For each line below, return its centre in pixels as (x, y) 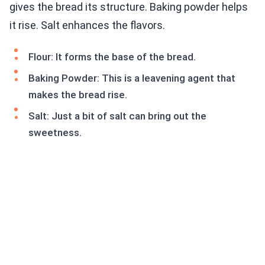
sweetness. (55, 133)
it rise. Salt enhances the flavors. (87, 25)
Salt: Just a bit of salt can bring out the (117, 116)
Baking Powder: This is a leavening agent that (132, 78)
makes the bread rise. (78, 95)
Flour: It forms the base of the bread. (112, 57)
